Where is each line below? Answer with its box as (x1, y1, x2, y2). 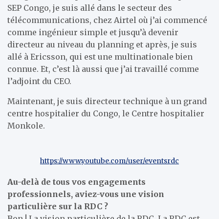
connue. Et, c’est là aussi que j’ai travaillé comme (7, 64, 199, 74)
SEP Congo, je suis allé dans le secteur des (7, 2, 172, 13)
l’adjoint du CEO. (7, 76, 71, 86)
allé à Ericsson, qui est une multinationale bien (7, 51, 193, 62)
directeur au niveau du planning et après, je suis (7, 39, 197, 49)
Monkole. (7, 120, 45, 131)
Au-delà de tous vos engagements (7, 176, 146, 187)
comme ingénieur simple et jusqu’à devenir (7, 27, 178, 37)
